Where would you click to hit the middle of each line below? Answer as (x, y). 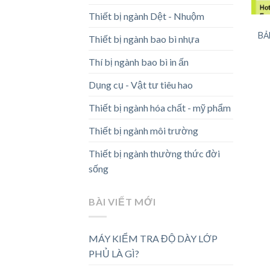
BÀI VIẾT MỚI (122, 202)
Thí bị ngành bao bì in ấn (139, 62)
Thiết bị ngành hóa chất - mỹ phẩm (160, 108)
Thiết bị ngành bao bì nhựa (144, 39)
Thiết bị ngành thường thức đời (154, 154)
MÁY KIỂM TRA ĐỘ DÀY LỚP (153, 238)
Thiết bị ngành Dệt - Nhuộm (146, 16)
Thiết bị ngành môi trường (143, 131)
